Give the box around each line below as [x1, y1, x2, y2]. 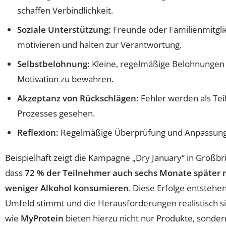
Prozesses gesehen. [17, 107, 95, 119]
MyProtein [21, 212, 64, 224]
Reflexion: [17, 126, 59, 138]
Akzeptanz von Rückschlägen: [17, 92, 139, 104]
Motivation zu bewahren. [17, 73, 114, 85]
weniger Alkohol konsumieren [5, 182, 129, 194]
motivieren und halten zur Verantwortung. [17, 38, 182, 50]
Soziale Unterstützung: [17, 23, 111, 35]
